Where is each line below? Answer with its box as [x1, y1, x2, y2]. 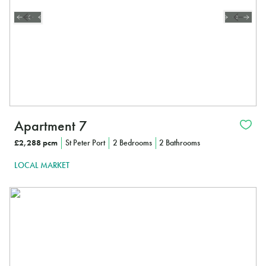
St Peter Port [65, 137, 105, 148]
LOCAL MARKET [14, 159, 69, 170]
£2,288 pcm [14, 137, 58, 148]
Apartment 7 [14, 116, 87, 135]
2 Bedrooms [112, 137, 152, 148]
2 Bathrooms [159, 137, 201, 148]
